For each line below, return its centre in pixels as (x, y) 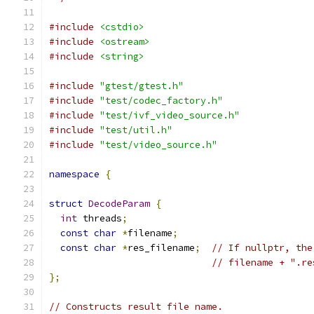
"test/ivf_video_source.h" (170, 115)
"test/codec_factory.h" (161, 101)
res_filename (161, 248)
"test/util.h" (136, 130)
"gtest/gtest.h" (142, 86)
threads (100, 218)
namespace (74, 174)
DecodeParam (119, 204)
